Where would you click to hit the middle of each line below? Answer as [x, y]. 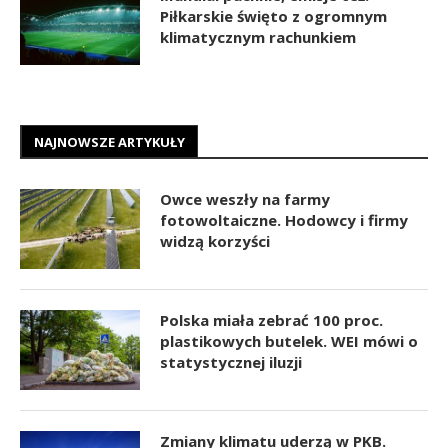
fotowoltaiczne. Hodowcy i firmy [284, 219]
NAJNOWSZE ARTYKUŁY [109, 141]
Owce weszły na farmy [245, 198]
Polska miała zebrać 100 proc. [271, 319]
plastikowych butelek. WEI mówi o [289, 340]
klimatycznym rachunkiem [258, 36]
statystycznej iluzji [231, 361]
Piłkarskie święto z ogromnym [273, 15]
